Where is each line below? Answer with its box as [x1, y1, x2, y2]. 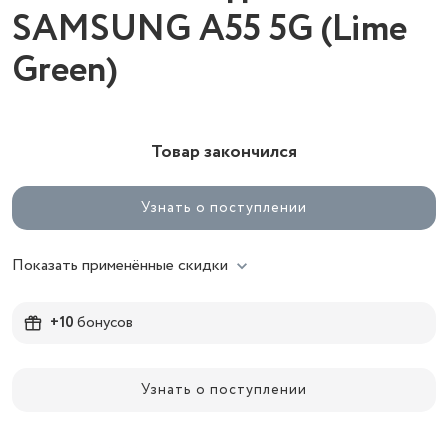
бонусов [74, 311, 133, 334]
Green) [12, 44, 118, 97]
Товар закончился [151, 139, 297, 165]
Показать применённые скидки [12, 254, 228, 277]
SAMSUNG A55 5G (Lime [12, 3, 407, 56]
